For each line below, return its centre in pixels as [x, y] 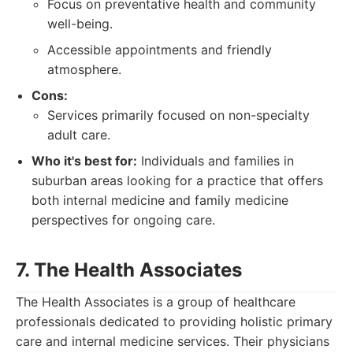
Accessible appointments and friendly [160, 50]
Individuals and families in [216, 161]
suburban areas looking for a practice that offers [177, 180]
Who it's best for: [84, 161]
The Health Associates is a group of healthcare [156, 302]
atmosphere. [84, 69]
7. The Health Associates [129, 270]
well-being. [80, 24]
